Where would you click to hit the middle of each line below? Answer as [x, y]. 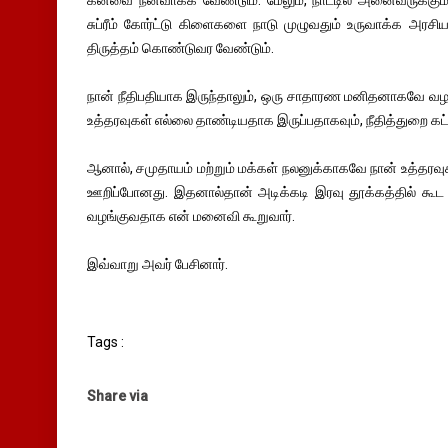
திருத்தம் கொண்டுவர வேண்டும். [180, 47]
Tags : [105, 341]
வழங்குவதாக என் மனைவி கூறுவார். [191, 215]
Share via [117, 395]
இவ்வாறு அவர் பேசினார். [157, 263]
